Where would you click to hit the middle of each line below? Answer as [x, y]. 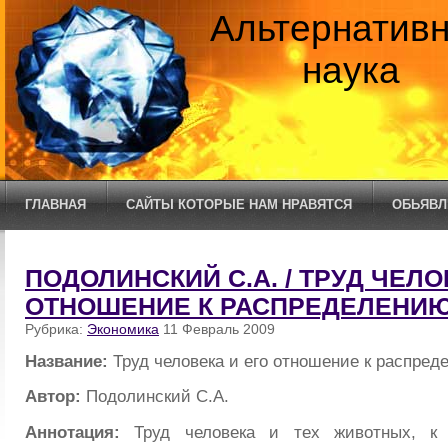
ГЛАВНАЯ [55, 204]
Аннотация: [80, 432]
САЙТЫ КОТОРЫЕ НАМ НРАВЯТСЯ [239, 204]
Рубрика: [56, 329]
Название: [69, 360]
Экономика [123, 329]
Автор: [55, 396]
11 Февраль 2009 [217, 329]
